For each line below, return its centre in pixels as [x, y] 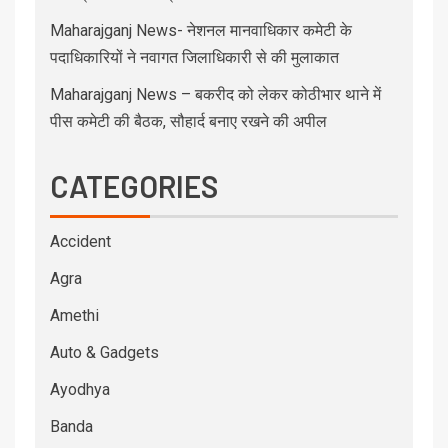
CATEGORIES [134, 185]
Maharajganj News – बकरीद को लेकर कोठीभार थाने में [215, 94]
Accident [80, 241]
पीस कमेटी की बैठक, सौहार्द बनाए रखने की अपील [188, 121]
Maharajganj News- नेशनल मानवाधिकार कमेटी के [201, 30]
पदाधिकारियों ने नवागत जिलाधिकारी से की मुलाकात [194, 57]
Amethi [74, 315]
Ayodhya [80, 389]
